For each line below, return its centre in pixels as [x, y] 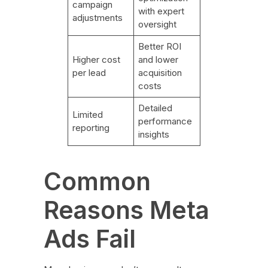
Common [97, 182]
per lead [89, 73]
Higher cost [97, 60]
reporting [91, 128]
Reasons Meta [126, 211]
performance [165, 121]
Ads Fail [89, 239]
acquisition [160, 73]
